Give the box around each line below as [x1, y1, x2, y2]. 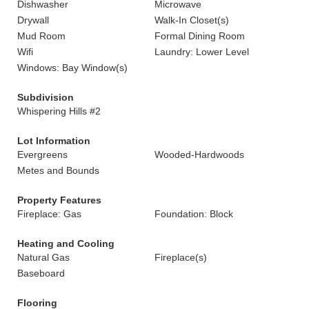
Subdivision [17, 92, 74, 103]
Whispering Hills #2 [17, 106, 101, 117]
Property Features [17, 195, 101, 206]
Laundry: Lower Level [154, 46, 249, 57]
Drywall [17, 14, 49, 26]
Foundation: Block [154, 208, 233, 219]
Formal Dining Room [154, 30, 245, 41]
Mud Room [17, 30, 66, 41]
